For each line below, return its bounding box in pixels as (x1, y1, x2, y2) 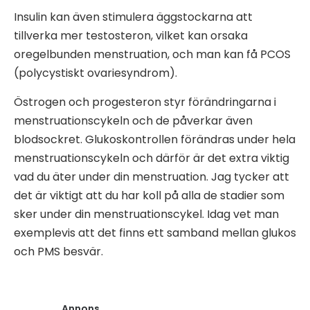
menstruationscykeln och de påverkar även (14, 112, 253, 129)
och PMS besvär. (14, 243, 106, 259)
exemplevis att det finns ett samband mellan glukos (14, 224, 296, 241)
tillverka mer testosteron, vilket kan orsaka (14, 27, 248, 44)
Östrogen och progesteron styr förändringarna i (14, 93, 276, 110)
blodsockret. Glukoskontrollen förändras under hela (14, 131, 295, 147)
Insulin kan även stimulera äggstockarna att (14, 8, 253, 25)
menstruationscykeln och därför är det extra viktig (14, 149, 289, 166)
